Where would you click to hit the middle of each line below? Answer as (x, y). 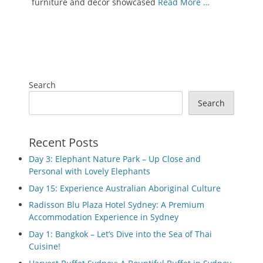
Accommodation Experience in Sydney (104, 217)
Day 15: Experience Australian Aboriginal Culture (125, 188)
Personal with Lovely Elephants (90, 171)
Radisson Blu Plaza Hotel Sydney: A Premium (117, 205)
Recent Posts (64, 142)
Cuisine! (45, 247)
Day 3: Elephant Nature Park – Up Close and (115, 159)
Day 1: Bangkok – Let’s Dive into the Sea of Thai (120, 234)
